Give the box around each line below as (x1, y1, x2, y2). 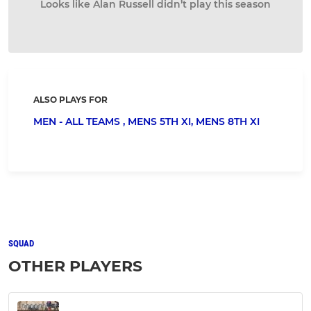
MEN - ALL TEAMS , (33, 115, 128, 128)
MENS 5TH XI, (128, 115, 196, 128)
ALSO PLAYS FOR (33, 94, 108, 106)
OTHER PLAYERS (8, 257, 142, 276)
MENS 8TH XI (196, 115, 260, 128)
